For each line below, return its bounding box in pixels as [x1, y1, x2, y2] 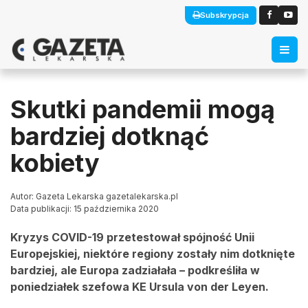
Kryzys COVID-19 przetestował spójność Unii [10, 230, 254, 244]
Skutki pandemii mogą [10, 94, 275, 124]
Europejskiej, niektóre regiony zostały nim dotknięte [10, 247, 295, 261]
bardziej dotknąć [10, 121, 209, 151]
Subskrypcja [200, 10, 249, 20]
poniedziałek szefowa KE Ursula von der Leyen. [10, 280, 269, 294]
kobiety [10, 148, 100, 178]
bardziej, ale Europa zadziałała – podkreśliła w [10, 263, 260, 277]
